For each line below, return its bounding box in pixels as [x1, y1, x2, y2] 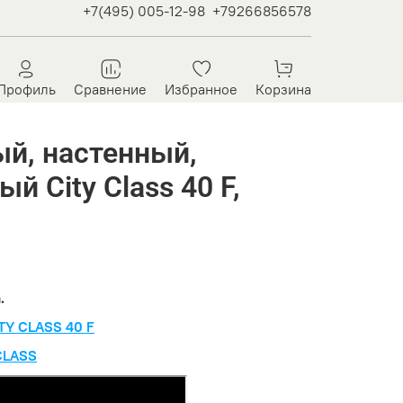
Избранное [165, 79, 237, 98]
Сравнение [74, 79, 147, 98]
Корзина [255, 79, 311, 98]
